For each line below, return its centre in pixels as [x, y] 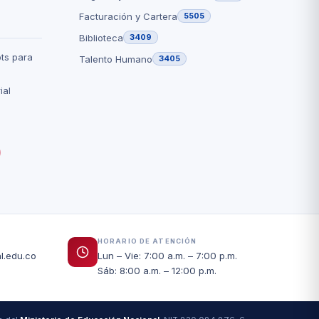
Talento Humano [115, 59]
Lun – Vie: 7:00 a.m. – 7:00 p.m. [167, 256]
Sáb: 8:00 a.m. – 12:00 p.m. [157, 271]
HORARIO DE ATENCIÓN [147, 241]
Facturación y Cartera [128, 16]
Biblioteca [101, 37]
